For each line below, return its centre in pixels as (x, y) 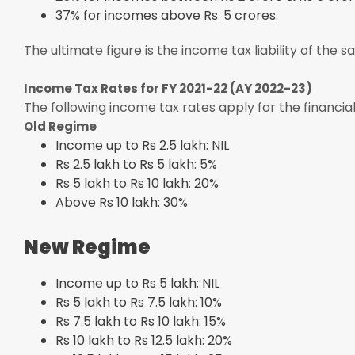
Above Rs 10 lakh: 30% (122, 202)
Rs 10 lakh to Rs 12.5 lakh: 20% (144, 340)
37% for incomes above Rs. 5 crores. (167, 15)
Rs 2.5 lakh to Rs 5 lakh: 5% (136, 164)
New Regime (87, 246)
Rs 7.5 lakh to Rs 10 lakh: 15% (141, 321)
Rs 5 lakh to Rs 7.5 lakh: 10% (139, 302)
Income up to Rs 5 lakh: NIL (137, 283)
